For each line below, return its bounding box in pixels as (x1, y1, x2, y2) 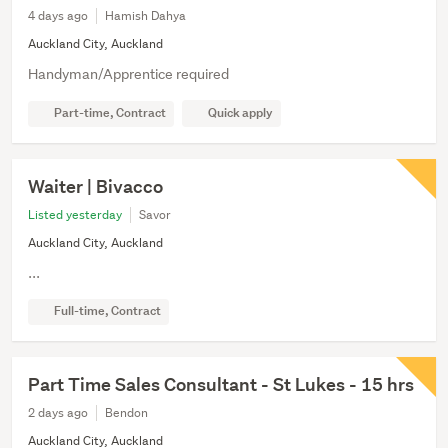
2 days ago (28, 404, 88, 422)
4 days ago (28, 7, 88, 25)
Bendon (105, 404, 148, 422)
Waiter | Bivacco (28, 175, 163, 199)
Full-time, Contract (52, 302, 161, 320)
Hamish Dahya (105, 7, 186, 25)
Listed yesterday (28, 206, 122, 224)
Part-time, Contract (52, 104, 166, 122)
